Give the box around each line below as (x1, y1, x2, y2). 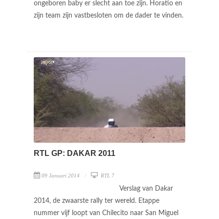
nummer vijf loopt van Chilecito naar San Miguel (34, 209, 178, 217)
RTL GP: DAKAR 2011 (34, 149, 115, 157)
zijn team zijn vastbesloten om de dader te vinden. (34, 12, 185, 19)
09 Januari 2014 (42, 172, 80, 178)
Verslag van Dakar (119, 185, 173, 192)
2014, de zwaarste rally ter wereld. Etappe (34, 197, 159, 204)
